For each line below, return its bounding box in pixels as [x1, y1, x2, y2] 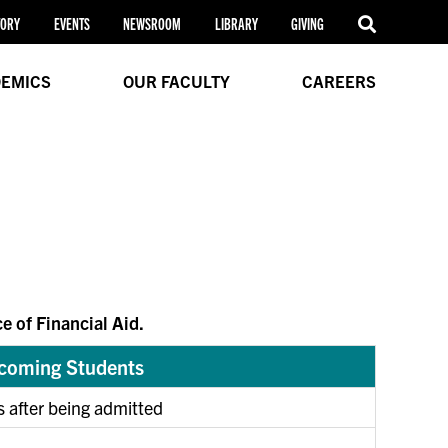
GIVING [291, 14, 325, 34]
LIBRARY [214, 14, 258, 34]
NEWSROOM [123, 14, 182, 34]
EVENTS [53, 14, 90, 34]
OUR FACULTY [122, 70, 230, 91]
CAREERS [301, 70, 376, 91]
